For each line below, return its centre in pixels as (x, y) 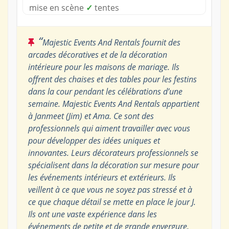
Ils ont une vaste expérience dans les (92, 214)
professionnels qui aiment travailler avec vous (109, 128)
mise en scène (57, 7)
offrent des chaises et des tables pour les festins (112, 79)
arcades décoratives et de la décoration (97, 54)
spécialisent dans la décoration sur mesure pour (113, 165)
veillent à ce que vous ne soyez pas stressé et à (110, 189)
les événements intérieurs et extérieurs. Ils (102, 177)
